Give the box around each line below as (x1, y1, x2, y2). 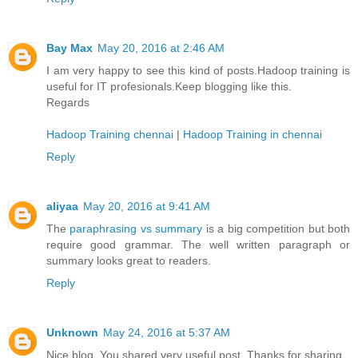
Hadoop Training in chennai (183, 128, 322, 141)
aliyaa (46, 200, 78, 213)
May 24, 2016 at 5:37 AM (103, 326, 230, 340)
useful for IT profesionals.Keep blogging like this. (46, 80, 292, 93)
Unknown (46, 326, 98, 340)
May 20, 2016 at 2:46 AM (97, 42, 225, 55)
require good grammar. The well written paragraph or (46, 238, 350, 252)
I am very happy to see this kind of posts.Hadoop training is (46, 64, 350, 78)
